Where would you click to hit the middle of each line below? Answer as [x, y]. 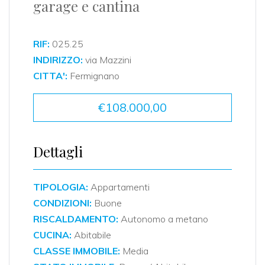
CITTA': [50, 76]
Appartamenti [119, 187]
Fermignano [93, 76]
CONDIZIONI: [62, 203]
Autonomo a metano [163, 219]
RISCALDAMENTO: [76, 219]
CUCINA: [52, 235]
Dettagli [58, 152]
